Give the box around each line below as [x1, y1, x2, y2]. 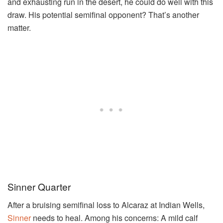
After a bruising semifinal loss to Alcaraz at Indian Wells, [7, 199, 205, 211]
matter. [7, 22, 31, 34]
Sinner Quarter [7, 180, 71, 193]
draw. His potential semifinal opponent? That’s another [7, 9, 199, 21]
